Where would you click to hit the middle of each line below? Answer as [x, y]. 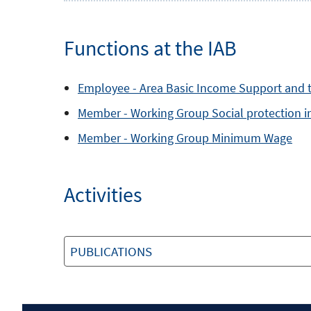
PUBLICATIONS [111, 251]
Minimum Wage [252, 138]
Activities [103, 194]
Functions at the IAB [150, 48]
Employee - [109, 88]
